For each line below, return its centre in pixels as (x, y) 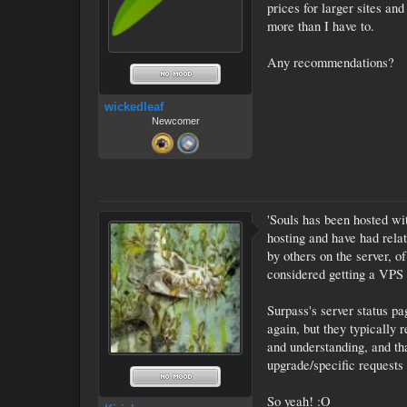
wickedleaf (134, 107)
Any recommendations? (331, 62)
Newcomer (175, 121)
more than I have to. (321, 26)
